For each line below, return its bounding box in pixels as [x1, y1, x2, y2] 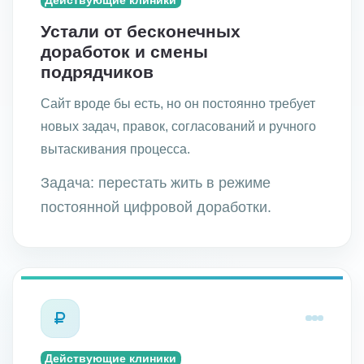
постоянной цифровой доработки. [41, 198, 271, 215]
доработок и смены [41, 42, 208, 62]
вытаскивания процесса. [41, 141, 190, 156]
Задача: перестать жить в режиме [41, 174, 271, 191]
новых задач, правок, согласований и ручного [41, 118, 316, 133]
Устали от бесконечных [41, 22, 240, 41]
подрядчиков [41, 63, 154, 82]
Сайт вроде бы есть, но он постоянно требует [41, 95, 315, 110]
